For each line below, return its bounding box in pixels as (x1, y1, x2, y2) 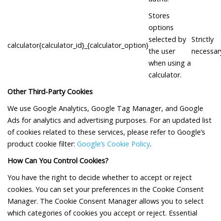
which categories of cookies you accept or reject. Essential (7, 208, 197, 218)
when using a (148, 58, 191, 68)
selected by (148, 35, 186, 44)
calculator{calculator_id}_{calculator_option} (7, 40, 148, 50)
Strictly (191, 35, 214, 44)
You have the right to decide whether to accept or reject (7, 173, 192, 183)
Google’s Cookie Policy (77, 139, 150, 149)
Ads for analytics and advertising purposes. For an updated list (7, 115, 212, 125)
